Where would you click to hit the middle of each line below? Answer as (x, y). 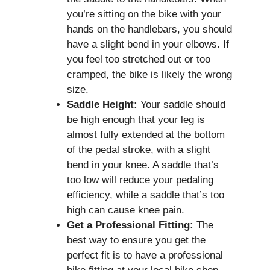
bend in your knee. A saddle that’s (143, 165)
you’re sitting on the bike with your (144, 14)
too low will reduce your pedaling (140, 180)
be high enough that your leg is (136, 120)
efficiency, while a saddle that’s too (146, 195)
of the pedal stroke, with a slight (139, 150)
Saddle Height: (102, 105)
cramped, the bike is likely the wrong (149, 75)
